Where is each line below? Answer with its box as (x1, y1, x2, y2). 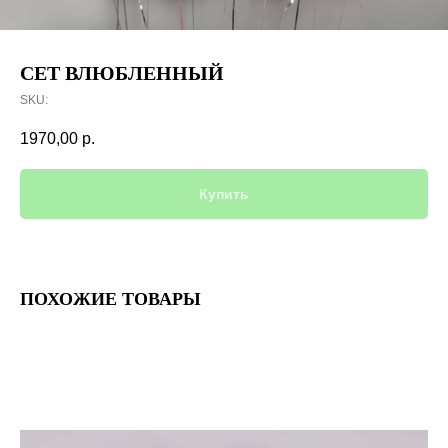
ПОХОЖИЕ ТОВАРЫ (20, 289, 201, 310)
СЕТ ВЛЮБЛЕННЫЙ (20, 62, 224, 84)
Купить (199, 186, 249, 203)
